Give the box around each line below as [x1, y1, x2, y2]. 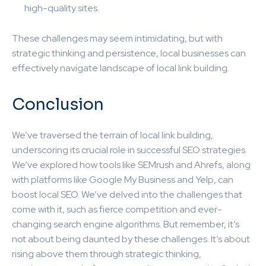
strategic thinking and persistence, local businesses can [12, 46, 246, 59]
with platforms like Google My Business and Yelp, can [12, 173, 233, 186]
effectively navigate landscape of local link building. [12, 61, 229, 74]
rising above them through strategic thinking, [12, 247, 201, 260]
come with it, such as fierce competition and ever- [12, 202, 222, 216]
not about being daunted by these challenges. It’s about [12, 232, 250, 245]
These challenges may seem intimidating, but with [12, 31, 223, 45]
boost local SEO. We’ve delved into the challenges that [12, 188, 242, 201]
